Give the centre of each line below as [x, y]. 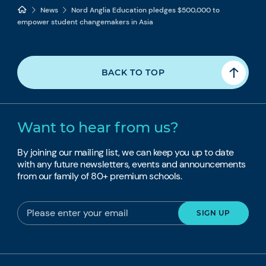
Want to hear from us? [98, 127]
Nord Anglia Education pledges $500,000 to [146, 10]
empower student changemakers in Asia [85, 22]
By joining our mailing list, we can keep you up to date [126, 152]
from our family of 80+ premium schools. [100, 176]
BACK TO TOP [133, 72]
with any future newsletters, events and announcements [132, 164]
